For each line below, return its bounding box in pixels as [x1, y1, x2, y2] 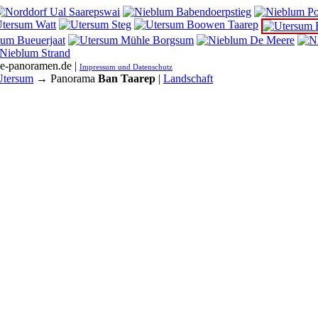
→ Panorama [33, 72, 98, 84]
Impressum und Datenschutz [79, 62, 172, 71]
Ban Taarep [98, 72, 155, 84]
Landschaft [163, 72, 213, 84]
